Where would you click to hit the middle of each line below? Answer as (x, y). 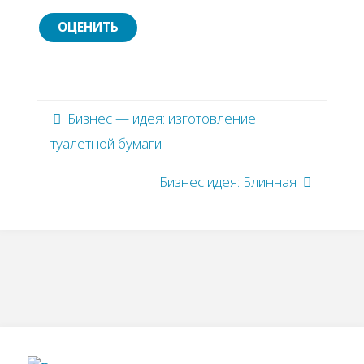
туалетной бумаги (106, 144)
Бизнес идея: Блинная (228, 182)
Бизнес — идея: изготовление (161, 119)
